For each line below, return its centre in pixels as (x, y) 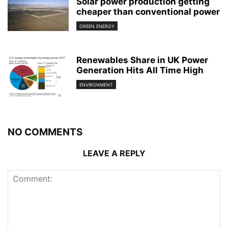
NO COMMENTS (45, 132)
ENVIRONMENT (96, 84)
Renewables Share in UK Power (142, 60)
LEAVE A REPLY (114, 153)
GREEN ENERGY (97, 26)
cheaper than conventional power (148, 12)
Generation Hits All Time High (140, 70)
